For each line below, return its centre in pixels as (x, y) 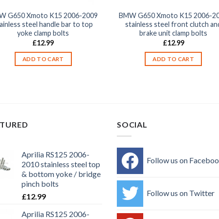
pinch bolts (40, 184)
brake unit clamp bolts (174, 33)
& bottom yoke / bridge (61, 174)
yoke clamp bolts (43, 33)
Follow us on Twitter (181, 193)
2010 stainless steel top (61, 164)
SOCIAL (132, 124)
